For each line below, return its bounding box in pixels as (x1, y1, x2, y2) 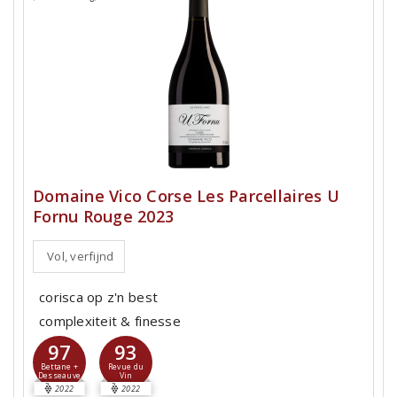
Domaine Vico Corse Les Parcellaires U (33, 185, 339, 206)
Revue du (107, 362, 144, 372)
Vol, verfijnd (47, 248, 114, 264)
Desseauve (37, 370, 82, 381)
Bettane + (40, 362, 79, 372)
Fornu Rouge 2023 (33, 206, 175, 227)
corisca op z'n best (39, 288, 159, 306)
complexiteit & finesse (39, 312, 181, 330)
